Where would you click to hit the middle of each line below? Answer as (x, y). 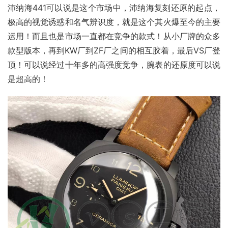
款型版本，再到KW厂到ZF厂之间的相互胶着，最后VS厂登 (114, 51)
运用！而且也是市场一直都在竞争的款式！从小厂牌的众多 (114, 36)
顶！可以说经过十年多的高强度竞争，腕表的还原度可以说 (114, 65)
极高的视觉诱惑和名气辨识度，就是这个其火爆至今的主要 (114, 22)
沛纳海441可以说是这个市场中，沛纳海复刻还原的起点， (114, 8)
